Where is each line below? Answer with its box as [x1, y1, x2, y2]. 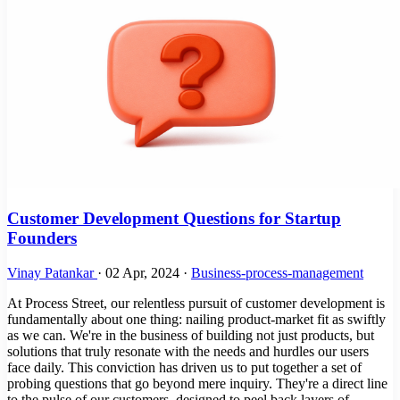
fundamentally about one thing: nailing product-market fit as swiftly [7, 311, 386, 327]
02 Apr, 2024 [105, 264, 183, 280]
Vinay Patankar [7, 264, 97, 280]
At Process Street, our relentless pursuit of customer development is [7, 295, 385, 311]
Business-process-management [191, 264, 363, 280]
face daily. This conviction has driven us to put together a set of [7, 359, 362, 375]
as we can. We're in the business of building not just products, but [7, 327, 374, 343]
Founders [7, 228, 77, 247]
